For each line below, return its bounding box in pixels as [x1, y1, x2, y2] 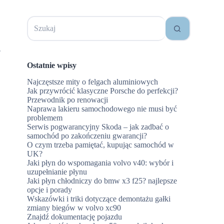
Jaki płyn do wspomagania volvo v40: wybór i [27, 158, 174, 167]
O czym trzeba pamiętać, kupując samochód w [27, 140, 174, 149]
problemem [27, 113, 63, 122]
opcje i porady [27, 185, 72, 194]
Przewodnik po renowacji [27, 95, 108, 104]
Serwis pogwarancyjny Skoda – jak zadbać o [27, 122, 169, 131]
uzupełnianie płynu [27, 167, 87, 176]
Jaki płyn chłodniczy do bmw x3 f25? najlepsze [27, 176, 177, 185]
